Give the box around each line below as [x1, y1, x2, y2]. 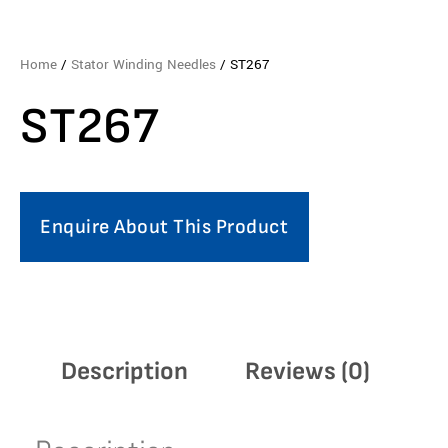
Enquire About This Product [40, 214, 289, 239]
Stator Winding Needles [71, 54, 216, 74]
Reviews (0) [245, 356, 370, 388]
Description [61, 356, 188, 388]
